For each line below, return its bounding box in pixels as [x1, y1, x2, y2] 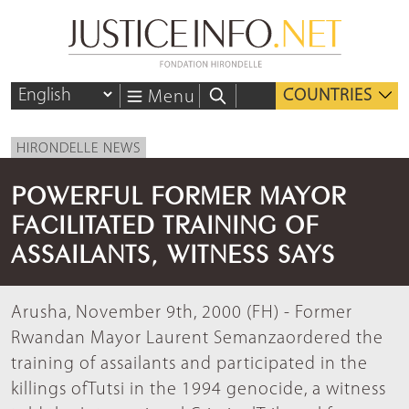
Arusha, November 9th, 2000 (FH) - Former [11, 304, 352, 323]
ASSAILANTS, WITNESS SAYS [11, 244, 335, 258]
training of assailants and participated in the [11, 355, 368, 374]
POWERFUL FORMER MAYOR [11, 185, 346, 200]
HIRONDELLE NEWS [16, 142, 141, 157]
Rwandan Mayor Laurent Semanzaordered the [11, 330, 383, 349]
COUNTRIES [283, 88, 372, 106]
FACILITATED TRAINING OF [11, 215, 319, 229]
